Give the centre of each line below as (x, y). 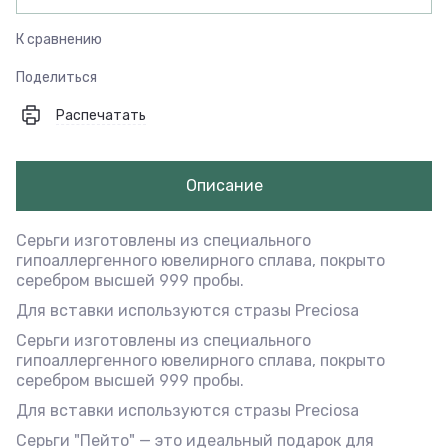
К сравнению (59, 39)
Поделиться (56, 77)
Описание (224, 185)
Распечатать (101, 115)
